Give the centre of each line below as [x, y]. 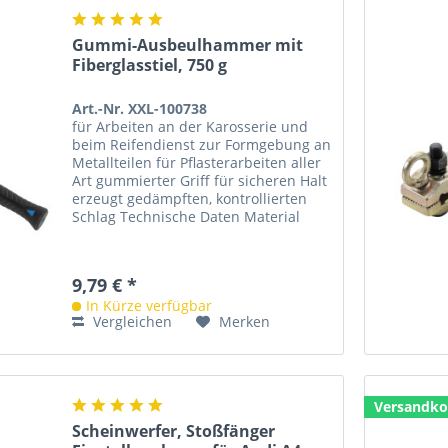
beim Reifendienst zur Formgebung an [202, 145]
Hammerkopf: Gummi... [150, 235]
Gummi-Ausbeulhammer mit [188, 45]
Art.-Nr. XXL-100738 [140, 109]
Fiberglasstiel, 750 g [150, 65]
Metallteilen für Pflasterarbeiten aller [197, 163]
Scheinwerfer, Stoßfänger [174, 430]
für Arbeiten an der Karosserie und [190, 127]
